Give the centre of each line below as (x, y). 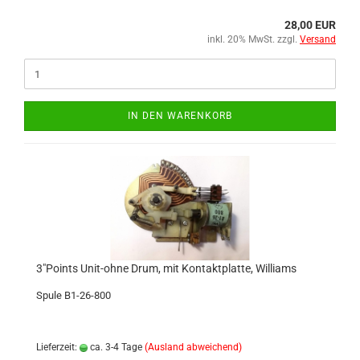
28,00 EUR (310, 25)
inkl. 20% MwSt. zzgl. (254, 39)
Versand (318, 39)
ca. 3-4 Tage (115, 347)
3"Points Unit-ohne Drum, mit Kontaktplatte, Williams (166, 268)
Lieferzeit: (58, 347)
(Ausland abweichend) (193, 347)
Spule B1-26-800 (74, 295)
